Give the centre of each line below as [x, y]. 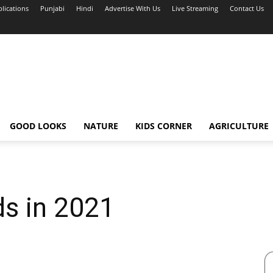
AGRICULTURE [239, 126]
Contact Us [247, 8]
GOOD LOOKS [38, 126]
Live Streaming [195, 8]
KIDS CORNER [163, 126]
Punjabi [52, 8]
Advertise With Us [133, 8]
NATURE [101, 126]
